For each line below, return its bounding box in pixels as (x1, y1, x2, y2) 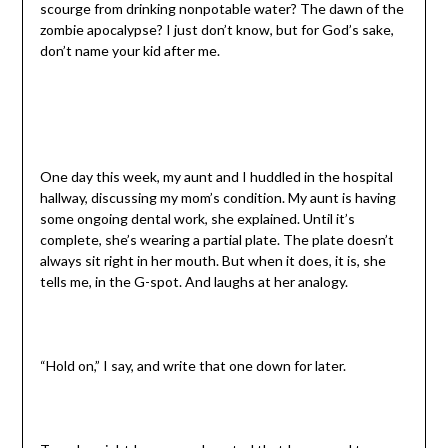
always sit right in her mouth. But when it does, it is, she (39, 252, 386, 270)
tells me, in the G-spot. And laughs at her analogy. (39, 273, 348, 291)
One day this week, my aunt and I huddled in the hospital (39, 168, 393, 186)
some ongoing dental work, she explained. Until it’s (39, 210, 355, 228)
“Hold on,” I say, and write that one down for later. (39, 357, 346, 375)
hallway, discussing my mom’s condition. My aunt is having (39, 189, 396, 207)
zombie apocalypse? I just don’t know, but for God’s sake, (39, 21, 394, 39)
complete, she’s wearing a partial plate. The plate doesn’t (39, 231, 394, 249)
